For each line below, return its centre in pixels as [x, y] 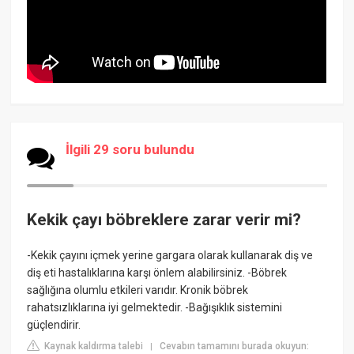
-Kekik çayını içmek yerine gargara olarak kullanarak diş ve [170, 256]
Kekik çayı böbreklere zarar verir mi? [164, 219]
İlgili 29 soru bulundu [130, 149]
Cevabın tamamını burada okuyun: [235, 346]
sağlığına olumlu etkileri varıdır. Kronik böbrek [138, 290]
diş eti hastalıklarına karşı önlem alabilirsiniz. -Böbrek [157, 273]
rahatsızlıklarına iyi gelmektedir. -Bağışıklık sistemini [155, 308]
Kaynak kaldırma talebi [93, 346]
